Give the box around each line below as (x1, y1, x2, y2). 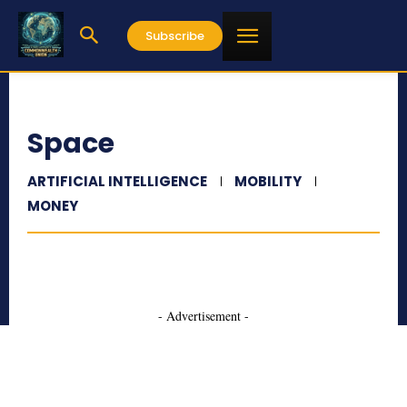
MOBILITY (234, 172, 302, 191)
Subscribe (145, 26, 204, 45)
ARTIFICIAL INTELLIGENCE (27, 172, 207, 191)
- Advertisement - (158, 307, 249, 324)
